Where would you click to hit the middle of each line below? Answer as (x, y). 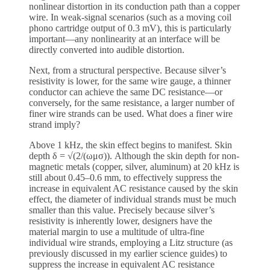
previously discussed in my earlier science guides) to (128, 253)
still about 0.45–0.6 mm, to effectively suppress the (125, 177)
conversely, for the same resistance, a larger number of (132, 102)
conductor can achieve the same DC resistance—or (126, 92)
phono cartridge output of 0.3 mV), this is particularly (130, 28)
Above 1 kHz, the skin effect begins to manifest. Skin (130, 145)
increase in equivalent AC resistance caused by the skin (133, 188)
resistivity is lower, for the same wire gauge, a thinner (130, 81)
